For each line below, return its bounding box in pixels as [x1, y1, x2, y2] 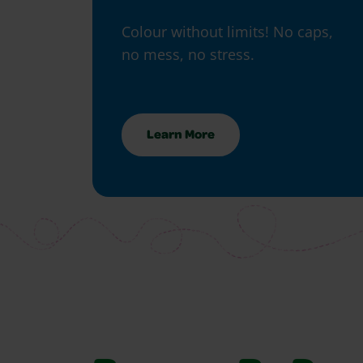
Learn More [147, 130, 215, 143]
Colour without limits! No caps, [122, 22, 333, 42]
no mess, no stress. [122, 45, 254, 65]
